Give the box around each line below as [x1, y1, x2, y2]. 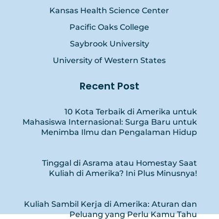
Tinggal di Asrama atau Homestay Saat [42, 158, 197, 168]
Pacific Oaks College [69, 22, 150, 32]
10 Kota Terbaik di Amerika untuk [65, 107, 197, 117]
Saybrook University [69, 39, 149, 49]
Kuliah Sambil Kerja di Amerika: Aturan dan [24, 199, 197, 209]
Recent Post [79, 79, 139, 93]
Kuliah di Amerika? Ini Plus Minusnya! [49, 169, 197, 178]
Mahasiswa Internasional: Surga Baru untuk [22, 117, 197, 127]
